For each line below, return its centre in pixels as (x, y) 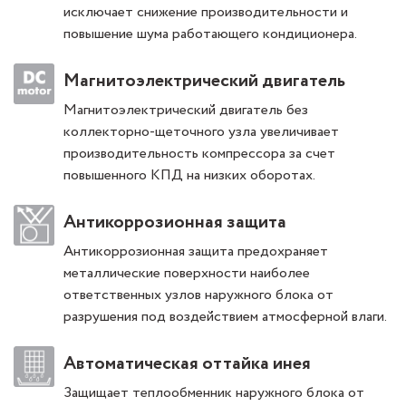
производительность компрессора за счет (199, 154)
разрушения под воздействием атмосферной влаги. (225, 317)
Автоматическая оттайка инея (187, 364)
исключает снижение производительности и (206, 13)
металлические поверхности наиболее (187, 274)
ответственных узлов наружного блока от (198, 295)
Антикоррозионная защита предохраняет (196, 252)
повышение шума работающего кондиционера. (210, 34)
